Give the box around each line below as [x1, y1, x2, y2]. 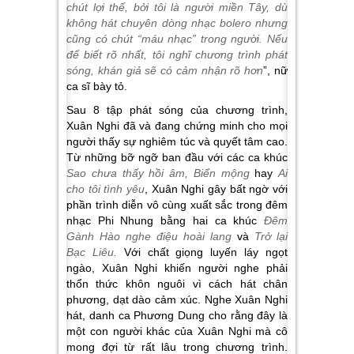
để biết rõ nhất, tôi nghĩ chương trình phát [66, 48, 288, 61]
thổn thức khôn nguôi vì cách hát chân [66, 277, 288, 290]
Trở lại [254, 230, 288, 243]
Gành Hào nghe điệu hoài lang [66, 230, 232, 243]
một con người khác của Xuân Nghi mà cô [66, 325, 288, 337]
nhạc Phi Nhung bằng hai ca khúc [66, 214, 264, 227]
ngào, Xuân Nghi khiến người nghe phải [66, 262, 288, 274]
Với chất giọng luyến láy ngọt [116, 246, 288, 258]
